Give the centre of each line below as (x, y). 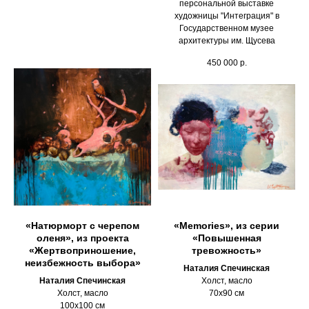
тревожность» (227, 251)
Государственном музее (227, 29)
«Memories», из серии (227, 226)
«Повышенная (227, 238)
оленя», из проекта (82, 238)
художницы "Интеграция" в (227, 16)
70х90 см (227, 293)
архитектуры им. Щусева (227, 41)
